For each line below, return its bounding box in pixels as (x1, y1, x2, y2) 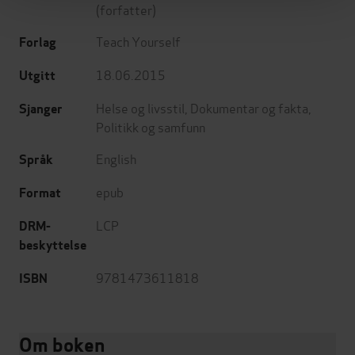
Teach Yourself (96, 32, 181, 51)
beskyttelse (19, 237, 86, 254)
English (96, 149, 136, 168)
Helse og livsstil (96, 98, 185, 117)
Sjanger (19, 101, 63, 118)
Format (19, 185, 61, 202)
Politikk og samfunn (96, 117, 205, 136)
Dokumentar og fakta (190, 98, 308, 117)
